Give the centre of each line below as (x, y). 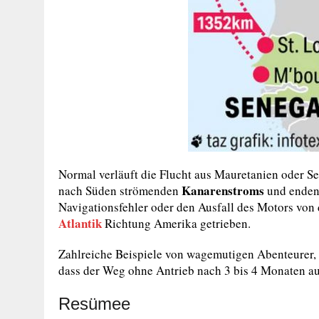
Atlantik (80, 223)
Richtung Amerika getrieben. (176, 223)
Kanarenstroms (223, 190)
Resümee (94, 303)
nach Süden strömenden (119, 190)
